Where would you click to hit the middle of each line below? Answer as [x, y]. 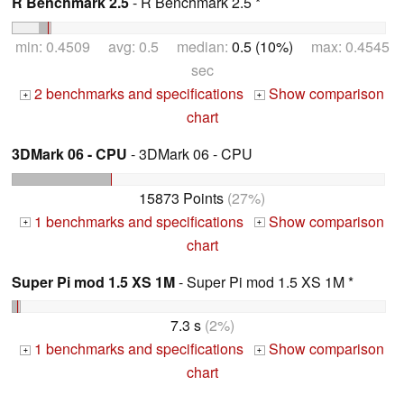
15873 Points [181, 197]
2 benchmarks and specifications [137, 93]
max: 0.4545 [341, 46]
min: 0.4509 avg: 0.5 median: [123, 46]
